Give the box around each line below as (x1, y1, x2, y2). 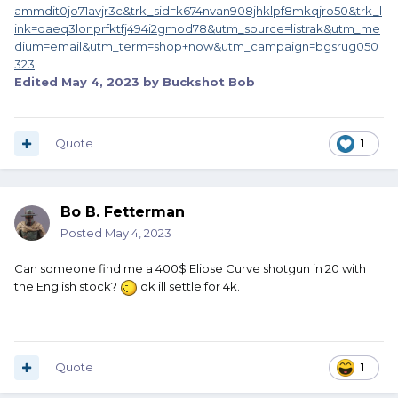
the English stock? (14, 279, 120, 294)
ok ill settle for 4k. (138, 279, 240, 294)
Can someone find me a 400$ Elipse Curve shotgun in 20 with (14, 261, 366, 276)
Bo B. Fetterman (60, 203, 185, 221)
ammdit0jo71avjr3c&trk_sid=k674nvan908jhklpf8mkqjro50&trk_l (14, 4, 382, 19)
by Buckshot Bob (139, 75, 255, 90)
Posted (60, 226, 105, 241)
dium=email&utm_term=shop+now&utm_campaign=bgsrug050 (14, 39, 378, 54)
